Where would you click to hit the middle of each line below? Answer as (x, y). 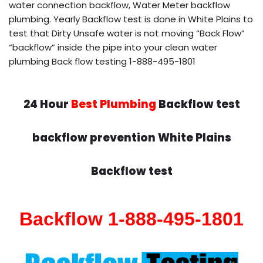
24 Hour (47, 104)
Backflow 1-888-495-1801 (131, 219)
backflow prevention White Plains (131, 137)
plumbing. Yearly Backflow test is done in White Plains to (131, 19)
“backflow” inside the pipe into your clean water (113, 47)
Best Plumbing (113, 104)
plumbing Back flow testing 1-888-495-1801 (102, 61)
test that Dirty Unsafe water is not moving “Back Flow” (127, 33)
